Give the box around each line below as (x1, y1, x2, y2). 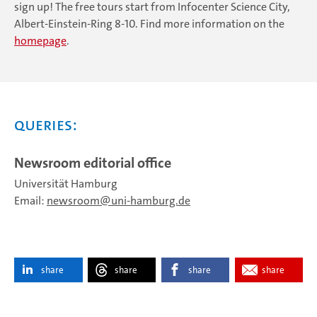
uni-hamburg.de (111, 193, 190, 209)
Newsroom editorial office (14, 154, 171, 173)
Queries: (14, 113, 77, 137)
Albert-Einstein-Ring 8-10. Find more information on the (14, 16, 284, 32)
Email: (14, 193, 47, 209)
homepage (14, 33, 67, 49)
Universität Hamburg (14, 176, 117, 192)
